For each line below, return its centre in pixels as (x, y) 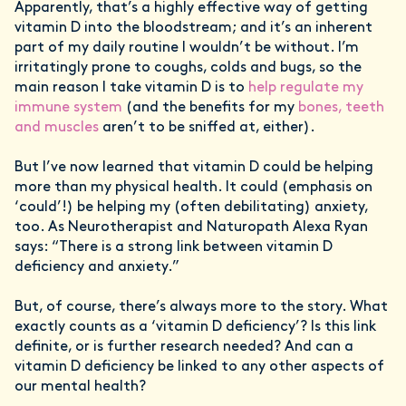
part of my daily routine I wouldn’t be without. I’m (187, 48)
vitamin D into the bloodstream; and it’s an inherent (193, 29)
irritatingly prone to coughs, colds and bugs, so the (188, 68)
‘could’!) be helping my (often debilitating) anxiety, (191, 208)
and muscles (57, 128)
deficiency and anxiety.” (97, 268)
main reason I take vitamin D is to (131, 88)
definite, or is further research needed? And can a (184, 348)
